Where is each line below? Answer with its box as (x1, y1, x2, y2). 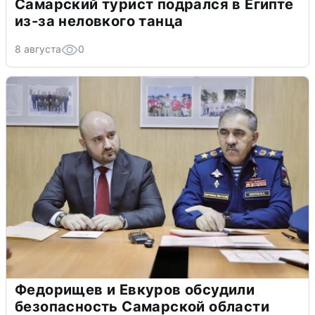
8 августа (15, 43, 61, 56)
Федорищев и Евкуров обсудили (15, 281, 255, 299)
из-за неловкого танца (15, 13, 184, 30)
